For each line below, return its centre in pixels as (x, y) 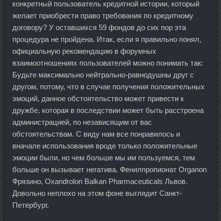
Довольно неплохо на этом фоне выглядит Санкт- (97, 193)
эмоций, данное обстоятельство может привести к (98, 98)
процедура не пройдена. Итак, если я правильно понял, (107, 39)
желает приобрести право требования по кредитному (103, 15)
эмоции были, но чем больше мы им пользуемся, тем (104, 157)
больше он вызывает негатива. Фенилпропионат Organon (110, 169)
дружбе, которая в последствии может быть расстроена (108, 110)
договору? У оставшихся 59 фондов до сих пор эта (99, 27)
